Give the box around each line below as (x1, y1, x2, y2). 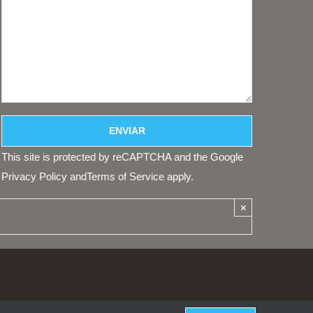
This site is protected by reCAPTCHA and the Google (1, 151, 244, 163)
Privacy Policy (1, 170, 68, 183)
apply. (164, 170, 194, 183)
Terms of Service (87, 170, 165, 183)
